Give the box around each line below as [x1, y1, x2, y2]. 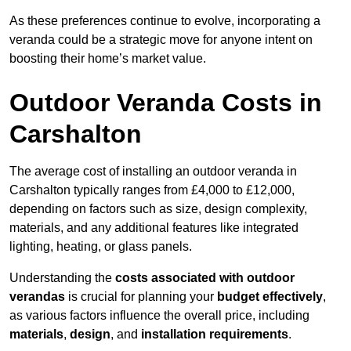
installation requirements [141, 327, 288, 342]
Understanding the [9, 271, 115, 285]
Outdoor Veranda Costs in [9, 89, 322, 118]
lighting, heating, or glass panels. [9, 240, 192, 254]
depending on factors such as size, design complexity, [9, 202, 307, 216]
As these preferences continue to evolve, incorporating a [9, 14, 320, 28]
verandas [9, 290, 65, 304]
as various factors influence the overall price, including [9, 309, 309, 323]
